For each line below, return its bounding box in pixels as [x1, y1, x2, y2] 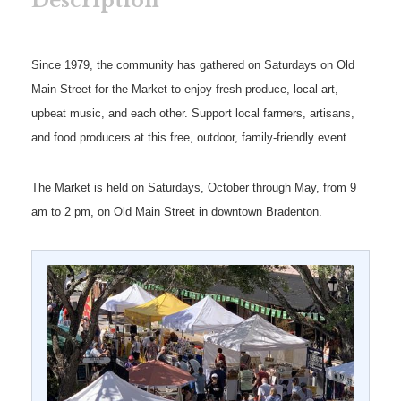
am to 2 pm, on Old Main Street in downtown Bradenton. [31, 205, 326, 219]
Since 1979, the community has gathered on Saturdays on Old [31, 58, 354, 73]
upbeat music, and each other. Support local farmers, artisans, [31, 107, 354, 121]
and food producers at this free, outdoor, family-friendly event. [31, 131, 350, 145]
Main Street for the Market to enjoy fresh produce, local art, [31, 82, 338, 97]
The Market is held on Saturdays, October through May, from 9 [31, 181, 356, 195]
